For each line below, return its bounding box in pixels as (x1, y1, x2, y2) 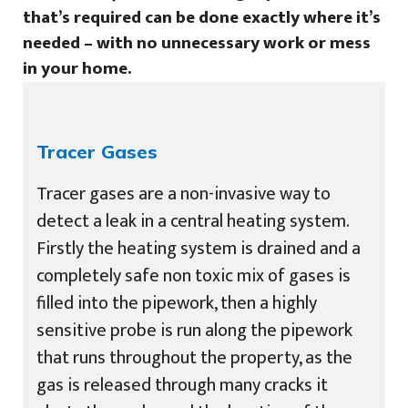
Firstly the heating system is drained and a (36, 232, 361, 264)
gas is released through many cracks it (36, 369, 328, 401)
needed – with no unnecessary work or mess (23, 28, 371, 57)
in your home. (23, 54, 131, 83)
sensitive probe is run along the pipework (36, 314, 352, 346)
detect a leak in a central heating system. (36, 205, 349, 237)
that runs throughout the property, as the (36, 342, 352, 373)
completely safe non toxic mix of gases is (36, 260, 351, 291)
